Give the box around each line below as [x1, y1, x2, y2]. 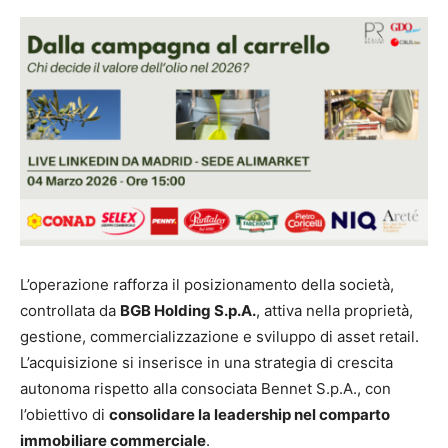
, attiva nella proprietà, [256, 301, 413, 321]
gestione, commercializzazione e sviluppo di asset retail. [20, 327, 419, 347]
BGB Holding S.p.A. [120, 301, 256, 321]
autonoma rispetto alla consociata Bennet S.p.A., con [20, 379, 391, 399]
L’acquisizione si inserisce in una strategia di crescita [20, 353, 393, 373]
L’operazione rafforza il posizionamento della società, [20, 275, 394, 295]
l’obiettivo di [20, 405, 109, 425]
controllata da [20, 301, 120, 321]
